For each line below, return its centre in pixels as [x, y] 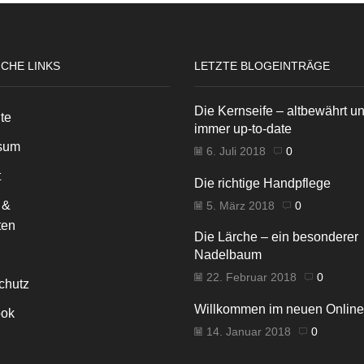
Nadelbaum [228, 255]
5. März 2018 [240, 205]
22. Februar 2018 [251, 277]
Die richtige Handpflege [262, 183]
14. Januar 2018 [249, 331]
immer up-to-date [243, 129]
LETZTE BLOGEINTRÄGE [262, 65]
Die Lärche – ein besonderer [276, 237]
